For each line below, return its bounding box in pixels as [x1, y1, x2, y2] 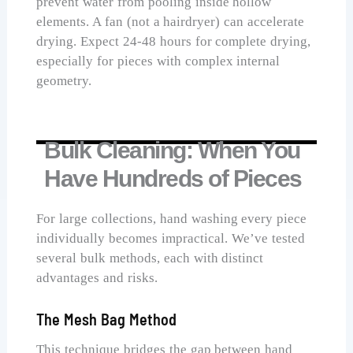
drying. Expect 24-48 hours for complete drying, [36, 33, 311, 49]
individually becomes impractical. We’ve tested [36, 231, 305, 247]
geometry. [36, 72, 92, 88]
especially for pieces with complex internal [36, 53, 281, 69]
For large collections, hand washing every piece [36, 211, 307, 227]
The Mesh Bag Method [36, 310, 176, 329]
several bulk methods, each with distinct [36, 251, 264, 266]
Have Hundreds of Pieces [44, 165, 302, 192]
